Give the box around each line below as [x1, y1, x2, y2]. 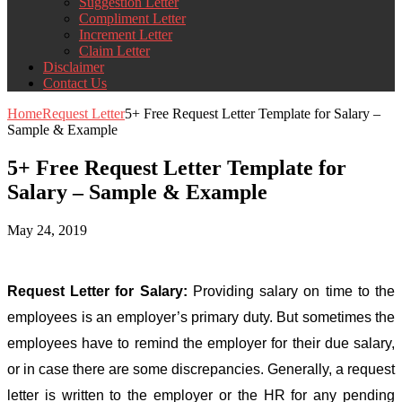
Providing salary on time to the [187, 283, 396, 299]
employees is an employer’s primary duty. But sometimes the [7, 309, 395, 325]
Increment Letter [79, 26, 172, 42]
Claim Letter [79, 42, 150, 58]
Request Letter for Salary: [7, 283, 188, 299]
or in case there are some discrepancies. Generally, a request [7, 361, 395, 377]
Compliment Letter [79, 10, 186, 26]
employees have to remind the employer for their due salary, [7, 335, 395, 351]
